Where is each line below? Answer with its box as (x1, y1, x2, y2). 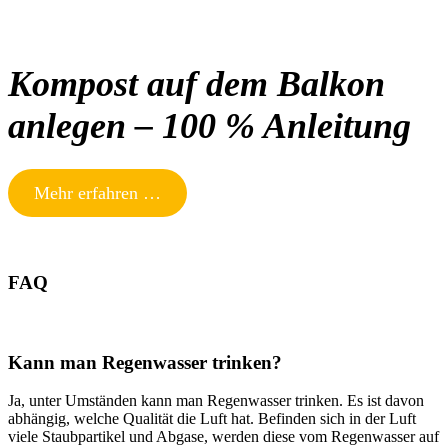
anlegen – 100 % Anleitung (8, 105, 411, 146)
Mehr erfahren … (33, 182, 161, 203)
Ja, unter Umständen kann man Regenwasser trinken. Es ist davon (8, 392, 424, 410)
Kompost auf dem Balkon (8, 63, 385, 104)
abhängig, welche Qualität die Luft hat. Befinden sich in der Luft (8, 410, 416, 428)
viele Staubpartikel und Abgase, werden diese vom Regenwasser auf (8, 428, 439, 446)
